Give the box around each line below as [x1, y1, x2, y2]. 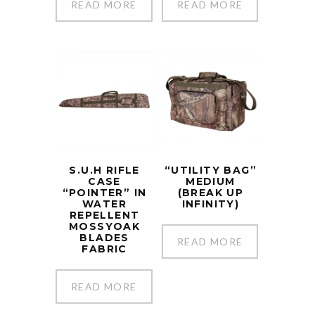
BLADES [79, 231, 129, 244]
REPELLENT [69, 208, 140, 221]
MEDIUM [186, 174, 236, 188]
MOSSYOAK [68, 219, 141, 233]
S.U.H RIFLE [69, 163, 140, 176]
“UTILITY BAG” [164, 163, 257, 176]
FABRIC [82, 242, 127, 255]
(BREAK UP [177, 186, 244, 199]
